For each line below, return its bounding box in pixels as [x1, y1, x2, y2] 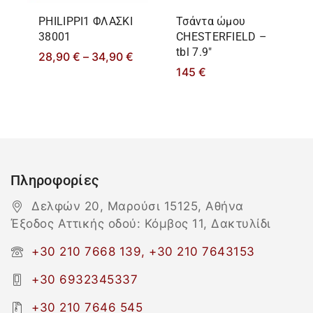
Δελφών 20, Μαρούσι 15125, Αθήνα [31, 199, 244, 214]
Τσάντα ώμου [176, 15, 246, 29]
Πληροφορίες [10, 172, 100, 189]
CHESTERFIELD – [176, 30, 268, 44]
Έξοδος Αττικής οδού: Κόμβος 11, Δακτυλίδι [10, 217, 271, 231]
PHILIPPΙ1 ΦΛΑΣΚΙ [38, 15, 133, 29]
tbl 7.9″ [176, 45, 212, 59]
